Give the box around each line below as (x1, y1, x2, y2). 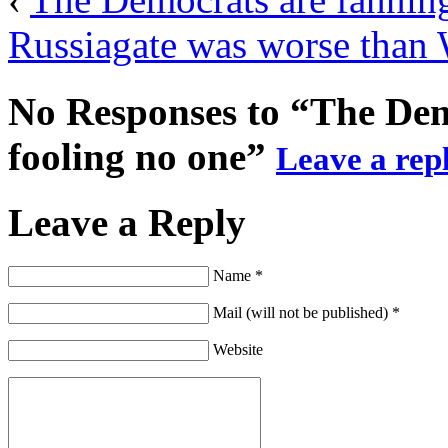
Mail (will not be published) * (213, 304, 400, 322)
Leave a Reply (8, 200, 246, 244)
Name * (213, 267, 263, 285)
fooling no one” (8, 134, 276, 178)
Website (213, 341, 263, 359)
